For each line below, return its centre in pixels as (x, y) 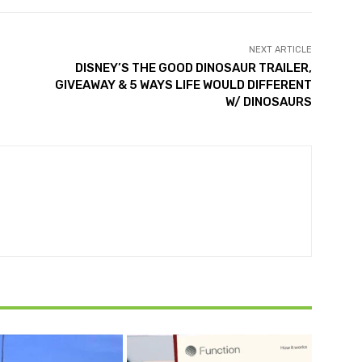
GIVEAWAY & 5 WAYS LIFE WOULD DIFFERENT (183, 84)
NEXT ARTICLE (280, 49)
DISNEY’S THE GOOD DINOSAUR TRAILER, (193, 67)
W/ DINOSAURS (268, 101)
